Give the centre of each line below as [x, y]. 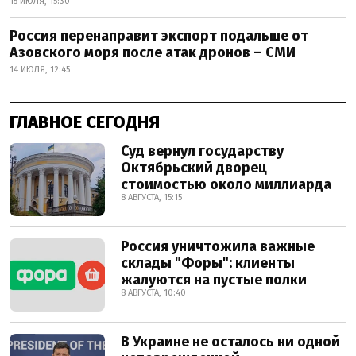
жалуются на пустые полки [214, 280]
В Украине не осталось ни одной [230, 342]
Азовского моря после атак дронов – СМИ [153, 53]
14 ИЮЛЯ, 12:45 [40, 70]
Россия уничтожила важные [218, 247]
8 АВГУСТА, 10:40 [153, 293]
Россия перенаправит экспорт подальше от [159, 36]
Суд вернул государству [202, 151]
